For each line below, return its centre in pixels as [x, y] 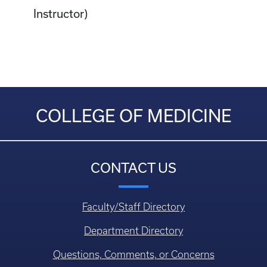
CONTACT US [133, 168]
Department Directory [133, 231]
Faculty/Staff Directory [133, 207]
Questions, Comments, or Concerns [133, 255]
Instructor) [60, 14]
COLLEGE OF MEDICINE [133, 116]
